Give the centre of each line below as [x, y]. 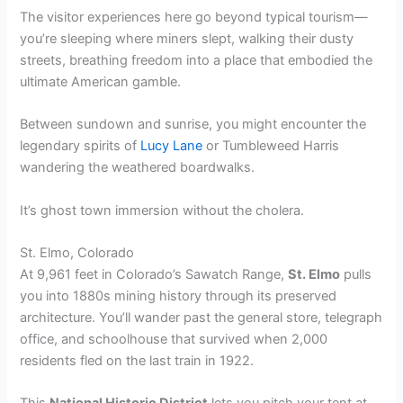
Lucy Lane [172, 146]
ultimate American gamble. [101, 81]
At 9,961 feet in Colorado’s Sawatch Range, [154, 274]
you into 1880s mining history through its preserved [179, 296]
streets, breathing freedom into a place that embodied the [197, 60]
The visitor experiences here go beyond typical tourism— [194, 17]
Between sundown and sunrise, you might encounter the [193, 125]
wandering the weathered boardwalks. [138, 168]
